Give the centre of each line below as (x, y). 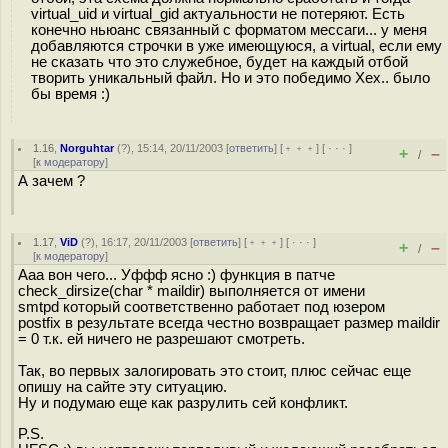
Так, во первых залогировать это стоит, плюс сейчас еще (214, 371)
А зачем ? (51, 181)
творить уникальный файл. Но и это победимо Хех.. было (230, 77)
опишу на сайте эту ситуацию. (122, 387)
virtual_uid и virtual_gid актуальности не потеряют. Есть (218, 13)
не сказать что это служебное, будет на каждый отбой (219, 61)
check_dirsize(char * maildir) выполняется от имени (191, 291)
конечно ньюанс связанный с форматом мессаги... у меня (229, 29)
